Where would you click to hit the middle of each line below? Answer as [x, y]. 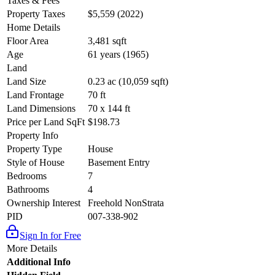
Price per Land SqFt [46, 122]
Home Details [33, 28]
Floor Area [28, 41]
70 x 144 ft [109, 109]
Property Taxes [36, 14]
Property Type [34, 149]
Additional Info [39, 262]
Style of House [36, 163]
